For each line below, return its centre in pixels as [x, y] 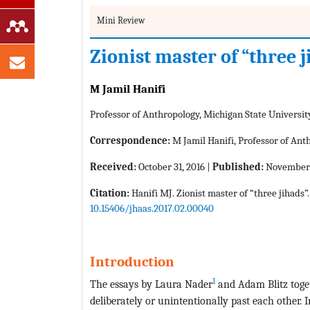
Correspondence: [130, 141]
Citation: [111, 193]
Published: [238, 167]
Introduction [132, 262]
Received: [113, 167]
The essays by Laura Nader [151, 284]
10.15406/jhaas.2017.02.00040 [152, 209]
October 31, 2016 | [174, 167]
